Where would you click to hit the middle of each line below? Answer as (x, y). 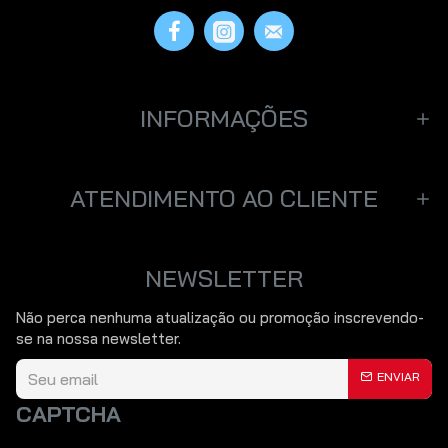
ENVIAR (398, 376)
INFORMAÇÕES (224, 117)
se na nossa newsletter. (98, 338)
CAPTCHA (68, 413)
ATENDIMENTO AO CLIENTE (224, 197)
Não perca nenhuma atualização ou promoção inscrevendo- (220, 317)
